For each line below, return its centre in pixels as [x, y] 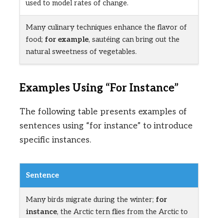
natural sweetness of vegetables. [81, 52]
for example [67, 40]
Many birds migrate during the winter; [91, 200]
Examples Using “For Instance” [99, 89]
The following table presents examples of [103, 112]
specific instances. [55, 140]
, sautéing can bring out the [134, 40]
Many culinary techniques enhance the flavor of [106, 27]
